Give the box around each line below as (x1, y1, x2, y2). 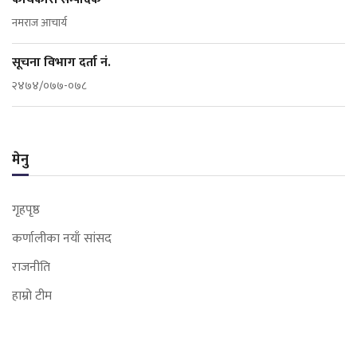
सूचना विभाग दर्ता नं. (12, 52, 111, 74)
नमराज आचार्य (12, 14, 67, 33)
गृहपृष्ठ (12, 199, 40, 222)
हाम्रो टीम (12, 285, 52, 308)
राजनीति (12, 257, 50, 279)
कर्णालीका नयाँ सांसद (12, 228, 112, 250)
